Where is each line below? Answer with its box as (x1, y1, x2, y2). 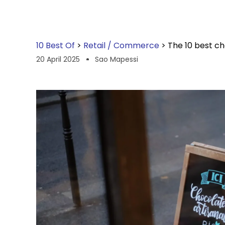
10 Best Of (36, 39, 75, 51)
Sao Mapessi (95, 54, 138, 64)
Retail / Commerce (83, 39, 159, 51)
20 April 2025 (36, 54, 80, 64)
